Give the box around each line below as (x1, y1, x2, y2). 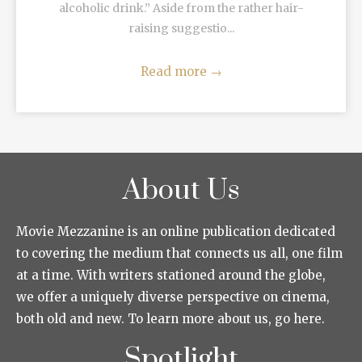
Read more (140, 63, 210, 79)
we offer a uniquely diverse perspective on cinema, (16, 288, 330, 305)
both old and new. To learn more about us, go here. (16, 310, 325, 326)
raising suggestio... (128, 20, 234, 36)
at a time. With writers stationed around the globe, (16, 267, 326, 283)
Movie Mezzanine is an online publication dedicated (16, 223, 335, 239)
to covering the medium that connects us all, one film (16, 245, 343, 261)
